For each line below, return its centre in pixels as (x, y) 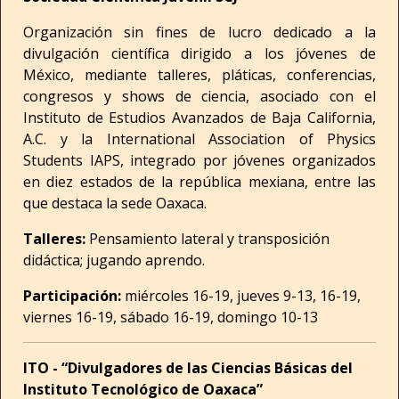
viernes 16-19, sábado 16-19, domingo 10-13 (171, 317)
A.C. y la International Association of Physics (199, 139)
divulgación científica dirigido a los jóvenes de (199, 53)
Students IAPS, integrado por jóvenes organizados (199, 160)
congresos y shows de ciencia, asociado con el (199, 96)
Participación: (74, 296)
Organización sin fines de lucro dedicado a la (199, 32)
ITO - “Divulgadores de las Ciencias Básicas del (188, 368)
